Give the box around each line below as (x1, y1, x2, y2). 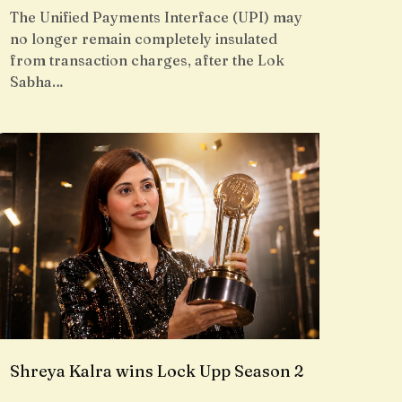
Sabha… (10, 73, 64, 91)
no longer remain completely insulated (10, 30, 277, 48)
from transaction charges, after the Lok (10, 51, 284, 69)
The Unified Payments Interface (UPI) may (10, 8, 302, 26)
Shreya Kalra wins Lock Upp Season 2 (10, 361, 303, 381)
